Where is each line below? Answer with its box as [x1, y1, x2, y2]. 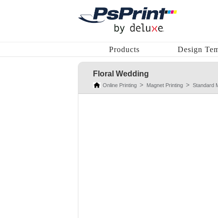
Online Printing [103, 82, 137, 88]
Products [109, 45, 140, 54]
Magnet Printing [146, 82, 183, 88]
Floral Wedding [93, 70, 149, 78]
